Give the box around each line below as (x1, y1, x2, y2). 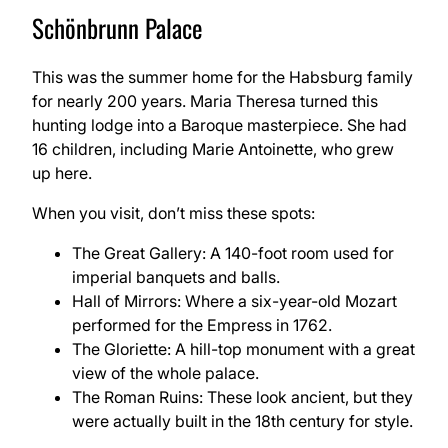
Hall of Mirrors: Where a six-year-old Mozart (72, 290, 397, 311)
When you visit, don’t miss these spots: (32, 202, 315, 223)
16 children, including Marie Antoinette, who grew (32, 138, 394, 159)
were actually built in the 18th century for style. (72, 410, 413, 431)
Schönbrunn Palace (32, 8, 203, 46)
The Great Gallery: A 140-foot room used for (72, 242, 394, 263)
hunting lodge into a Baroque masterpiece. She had (32, 114, 407, 135)
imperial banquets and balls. (72, 266, 280, 287)
